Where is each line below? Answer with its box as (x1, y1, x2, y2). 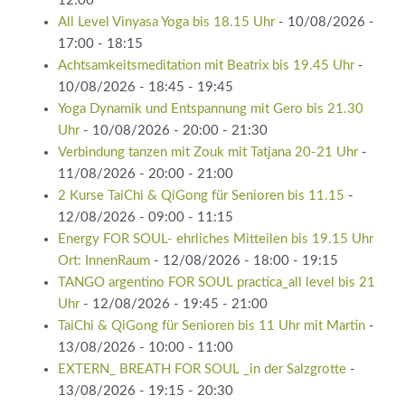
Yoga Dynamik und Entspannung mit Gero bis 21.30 (57, 101, 363, 116)
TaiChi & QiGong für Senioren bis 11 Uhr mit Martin (57, 318, 365, 333)
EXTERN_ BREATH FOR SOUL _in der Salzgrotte (57, 362, 346, 376)
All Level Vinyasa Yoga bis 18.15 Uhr (57, 14, 275, 29)
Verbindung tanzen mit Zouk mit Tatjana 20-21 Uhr (57, 145, 358, 159)
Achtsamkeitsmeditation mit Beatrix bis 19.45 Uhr (57, 58, 354, 72)
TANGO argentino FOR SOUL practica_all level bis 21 (57, 275, 375, 289)
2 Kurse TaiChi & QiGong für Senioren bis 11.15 (57, 188, 344, 202)
